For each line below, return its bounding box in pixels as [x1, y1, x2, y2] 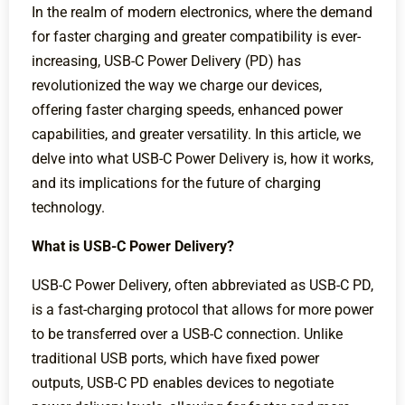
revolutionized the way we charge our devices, [32, 77, 322, 95]
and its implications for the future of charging [32, 174, 321, 193]
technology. [32, 199, 105, 217]
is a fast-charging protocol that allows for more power [32, 301, 373, 319]
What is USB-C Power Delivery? [32, 238, 234, 256]
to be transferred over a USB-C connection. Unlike [32, 325, 343, 344]
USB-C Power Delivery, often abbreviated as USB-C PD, [32, 277, 373, 295]
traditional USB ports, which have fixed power [32, 350, 319, 368]
